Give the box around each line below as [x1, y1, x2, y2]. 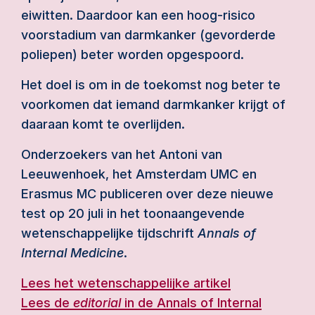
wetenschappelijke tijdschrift [21, 226, 198, 240]
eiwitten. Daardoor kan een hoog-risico [21, 8, 255, 22]
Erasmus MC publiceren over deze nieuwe [21, 186, 274, 201]
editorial [73, 295, 121, 310]
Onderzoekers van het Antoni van [21, 147, 222, 162]
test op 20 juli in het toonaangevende [21, 206, 245, 221]
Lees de [21, 295, 73, 310]
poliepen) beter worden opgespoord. [21, 47, 244, 62]
